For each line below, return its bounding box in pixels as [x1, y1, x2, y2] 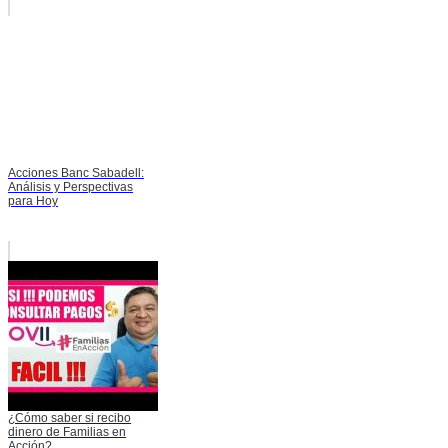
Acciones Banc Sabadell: [8, 166, 144, 181]
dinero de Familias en [8, 425, 126, 440]
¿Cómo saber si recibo [8, 411, 131, 426]
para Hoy [8, 194, 58, 209]
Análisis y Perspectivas [8, 180, 133, 195]
